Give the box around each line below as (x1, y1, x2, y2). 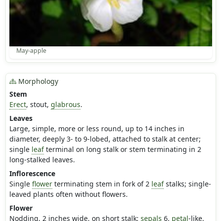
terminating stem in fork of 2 (52, 179, 151, 189)
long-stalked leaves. (9, 155, 75, 165)
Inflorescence (9, 169, 55, 179)
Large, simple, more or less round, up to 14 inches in (9, 124, 184, 134)
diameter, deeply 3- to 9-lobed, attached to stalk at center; (9, 134, 201, 144)
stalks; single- (163, 179, 211, 189)
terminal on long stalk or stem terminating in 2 (43, 145, 201, 154)
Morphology (16, 76, 58, 86)
